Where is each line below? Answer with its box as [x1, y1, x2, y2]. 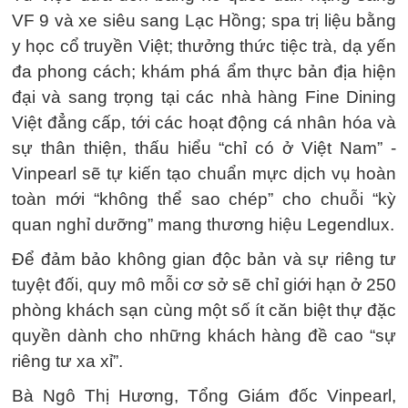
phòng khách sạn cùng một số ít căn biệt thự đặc [12, 301, 396, 320]
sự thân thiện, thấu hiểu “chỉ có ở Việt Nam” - [12, 138, 396, 158]
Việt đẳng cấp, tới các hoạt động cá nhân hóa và [12, 113, 396, 132]
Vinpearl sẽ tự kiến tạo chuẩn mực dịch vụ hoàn [12, 164, 396, 183]
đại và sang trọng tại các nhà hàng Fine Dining [12, 87, 396, 107]
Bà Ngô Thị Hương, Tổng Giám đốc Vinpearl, [12, 386, 396, 405]
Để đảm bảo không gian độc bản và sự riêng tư [12, 250, 396, 269]
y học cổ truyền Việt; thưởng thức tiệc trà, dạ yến [12, 36, 396, 56]
